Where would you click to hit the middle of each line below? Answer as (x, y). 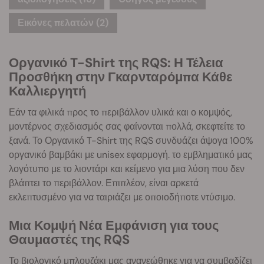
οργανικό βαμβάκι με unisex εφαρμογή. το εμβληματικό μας (131, 155)
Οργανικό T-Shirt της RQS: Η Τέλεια (116, 63)
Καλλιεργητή (47, 91)
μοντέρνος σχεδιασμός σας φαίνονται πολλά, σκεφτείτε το (127, 126)
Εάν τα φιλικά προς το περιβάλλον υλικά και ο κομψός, (121, 112)
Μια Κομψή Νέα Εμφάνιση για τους (114, 225)
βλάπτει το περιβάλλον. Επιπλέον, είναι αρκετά (104, 183)
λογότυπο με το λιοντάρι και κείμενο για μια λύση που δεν (127, 169)
